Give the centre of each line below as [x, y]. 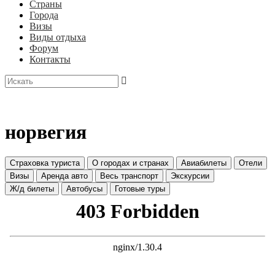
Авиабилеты [204, 163]
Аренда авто [64, 176]
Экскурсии [190, 176]
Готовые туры [140, 189]
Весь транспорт [129, 176]
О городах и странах [130, 163]
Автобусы [84, 189]
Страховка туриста [45, 163]
